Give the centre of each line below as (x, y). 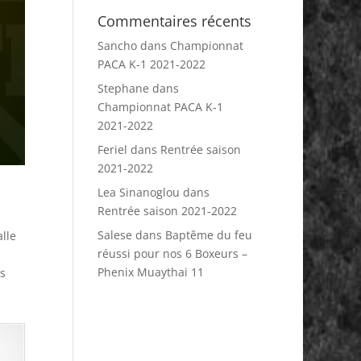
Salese (114, 235)
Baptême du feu (208, 235)
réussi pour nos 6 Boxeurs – (172, 253)
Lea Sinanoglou (138, 192)
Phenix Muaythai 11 (150, 272)
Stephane (123, 88)
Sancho (117, 46)
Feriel (112, 149)
